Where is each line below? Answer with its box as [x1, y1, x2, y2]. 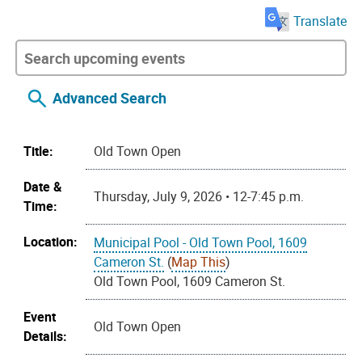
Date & [23, 178, 63, 196]
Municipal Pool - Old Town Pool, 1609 [94, 234, 308, 252]
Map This [171, 253, 226, 271]
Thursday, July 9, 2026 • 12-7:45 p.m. [94, 187, 305, 206]
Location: [23, 233, 78, 251]
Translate [293, 11, 347, 30]
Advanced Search [53, 88, 167, 108]
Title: [23, 142, 54, 161]
